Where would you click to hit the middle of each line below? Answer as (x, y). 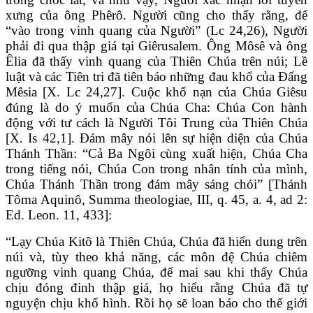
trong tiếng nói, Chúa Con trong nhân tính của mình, (156, 168)
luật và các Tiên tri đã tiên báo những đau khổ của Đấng (156, 76)
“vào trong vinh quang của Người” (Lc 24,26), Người (156, 30)
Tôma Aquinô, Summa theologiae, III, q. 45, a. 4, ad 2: (156, 199)
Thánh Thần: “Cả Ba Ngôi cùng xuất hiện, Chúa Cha (156, 153)
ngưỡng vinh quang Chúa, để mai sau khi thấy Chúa (156, 272)
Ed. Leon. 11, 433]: (59, 214)
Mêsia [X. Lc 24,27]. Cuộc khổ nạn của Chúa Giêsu (156, 92)
